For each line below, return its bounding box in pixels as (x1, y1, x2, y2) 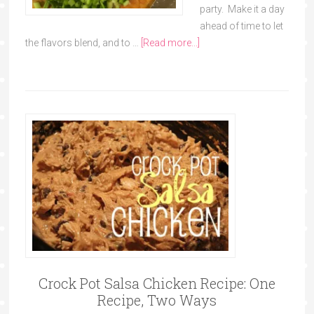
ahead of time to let (199, 20, 283, 32)
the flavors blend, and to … (25, 37, 141, 48)
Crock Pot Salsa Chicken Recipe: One (38, 273, 275, 292)
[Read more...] (140, 37, 200, 48)
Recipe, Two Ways (97, 290, 217, 309)
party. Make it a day (199, 4, 285, 15)
